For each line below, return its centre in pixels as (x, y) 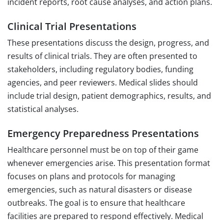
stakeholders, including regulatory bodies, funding (100, 69)
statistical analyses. (43, 109)
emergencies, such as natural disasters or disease (100, 189)
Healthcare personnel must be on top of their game (103, 150)
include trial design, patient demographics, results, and (109, 96)
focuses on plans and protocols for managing (91, 176)
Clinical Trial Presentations (72, 26)
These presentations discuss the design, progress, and (108, 42)
